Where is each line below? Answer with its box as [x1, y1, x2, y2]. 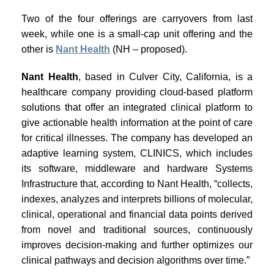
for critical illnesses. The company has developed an [21, 132, 253, 143]
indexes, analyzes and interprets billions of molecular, [21, 193, 253, 204]
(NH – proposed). [110, 43, 187, 54]
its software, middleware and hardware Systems [21, 163, 253, 174]
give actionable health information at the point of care [21, 117, 253, 128]
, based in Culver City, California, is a [78, 71, 253, 82]
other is [21, 43, 56, 54]
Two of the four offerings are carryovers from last [21, 13, 253, 24]
